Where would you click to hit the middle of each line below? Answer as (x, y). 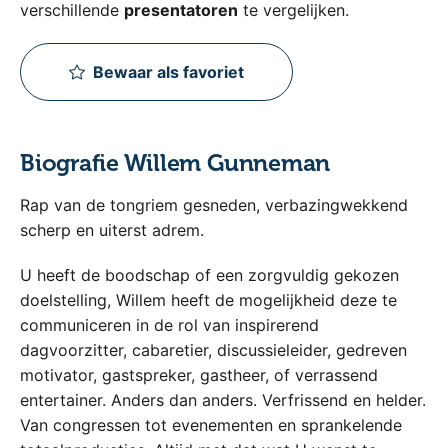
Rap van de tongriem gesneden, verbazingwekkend (214, 204)
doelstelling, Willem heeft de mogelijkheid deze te (208, 299)
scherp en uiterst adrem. (112, 229)
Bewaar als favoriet (168, 71)
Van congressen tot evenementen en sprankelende (211, 424)
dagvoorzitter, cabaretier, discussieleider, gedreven (213, 349)
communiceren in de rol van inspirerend (169, 324)
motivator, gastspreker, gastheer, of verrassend (199, 374)
